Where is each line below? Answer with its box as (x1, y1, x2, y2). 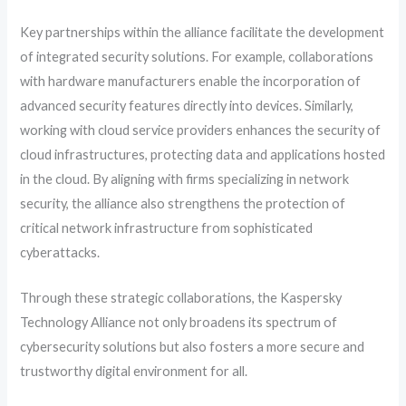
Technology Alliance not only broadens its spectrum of (20, 314, 338, 331)
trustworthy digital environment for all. (20, 363, 248, 380)
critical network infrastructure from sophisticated (20, 219, 314, 236)
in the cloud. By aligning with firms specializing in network (20, 170, 350, 187)
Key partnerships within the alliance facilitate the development (20, 24, 385, 40)
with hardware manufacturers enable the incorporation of (20, 72, 362, 89)
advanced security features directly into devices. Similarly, (20, 97, 354, 113)
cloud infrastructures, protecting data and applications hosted (20, 146, 386, 162)
